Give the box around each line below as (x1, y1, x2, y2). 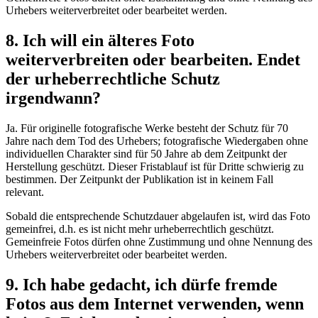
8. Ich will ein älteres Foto (6, 31, 194, 50)
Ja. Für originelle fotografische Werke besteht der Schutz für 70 (6, 122, 288, 135)
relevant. (6, 186, 47, 199)
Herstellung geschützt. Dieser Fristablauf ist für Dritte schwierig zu (6, 160, 304, 173)
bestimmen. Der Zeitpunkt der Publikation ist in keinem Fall (6, 173, 273, 186)
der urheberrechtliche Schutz (6, 70, 220, 89)
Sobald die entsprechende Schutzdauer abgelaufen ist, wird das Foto (6, 210, 310, 223)
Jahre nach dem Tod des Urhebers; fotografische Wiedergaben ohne (6, 135, 308, 148)
